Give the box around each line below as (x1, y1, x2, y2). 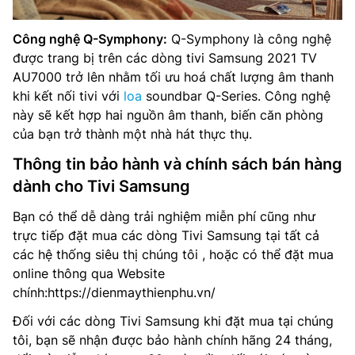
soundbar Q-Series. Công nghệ (142, 88, 330, 105)
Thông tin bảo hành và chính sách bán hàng (13, 155, 342, 174)
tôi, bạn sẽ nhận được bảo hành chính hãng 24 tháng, (13, 332, 332, 349)
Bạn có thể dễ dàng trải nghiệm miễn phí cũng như (13, 208, 315, 225)
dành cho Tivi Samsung (13, 177, 190, 197)
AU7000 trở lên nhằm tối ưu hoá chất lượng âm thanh (13, 69, 334, 86)
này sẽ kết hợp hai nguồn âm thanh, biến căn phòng (13, 107, 323, 124)
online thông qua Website (13, 265, 165, 282)
